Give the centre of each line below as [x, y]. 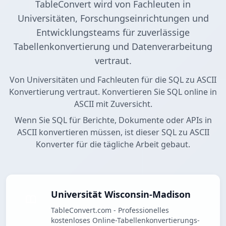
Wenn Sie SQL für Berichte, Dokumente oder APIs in [113, 120]
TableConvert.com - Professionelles [110, 210]
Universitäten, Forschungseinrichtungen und [113, 18]
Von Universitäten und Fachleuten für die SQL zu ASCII [113, 80]
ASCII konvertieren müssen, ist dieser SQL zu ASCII [113, 132]
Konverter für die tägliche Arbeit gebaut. [113, 145]
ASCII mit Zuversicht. [113, 104]
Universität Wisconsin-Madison [121, 194]
